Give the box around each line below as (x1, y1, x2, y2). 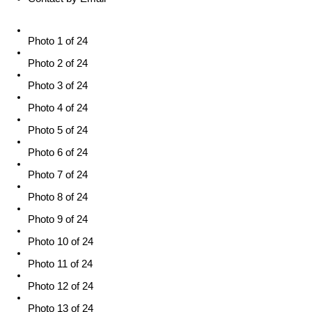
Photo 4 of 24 (28, 102, 88, 114)
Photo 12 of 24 (28, 281, 93, 292)
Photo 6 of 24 (28, 147, 88, 159)
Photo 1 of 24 (28, 36, 88, 47)
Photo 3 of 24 (28, 80, 88, 92)
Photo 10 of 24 (28, 236, 93, 248)
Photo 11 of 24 (28, 258, 93, 270)
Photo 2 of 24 (28, 58, 88, 70)
